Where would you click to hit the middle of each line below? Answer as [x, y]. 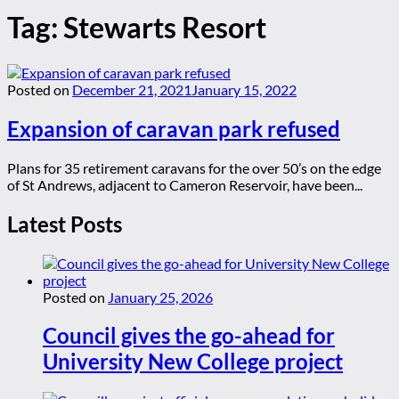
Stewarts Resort [165, 28]
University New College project [193, 362]
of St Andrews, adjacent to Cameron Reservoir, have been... [185, 184]
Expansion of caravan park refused [174, 128]
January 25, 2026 [160, 297]
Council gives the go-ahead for [189, 336]
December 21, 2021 [132, 89]
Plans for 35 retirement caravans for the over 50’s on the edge [194, 167]
